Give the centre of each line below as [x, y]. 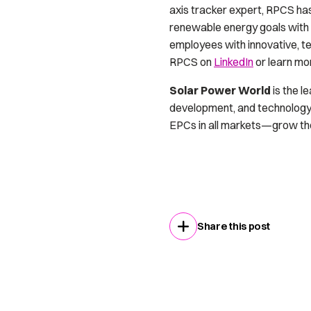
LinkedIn [234, 62]
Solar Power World [220, 91]
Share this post [234, 226]
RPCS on [192, 62]
